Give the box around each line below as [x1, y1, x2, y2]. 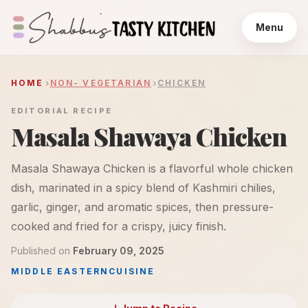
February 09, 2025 [73, 245, 164, 256]
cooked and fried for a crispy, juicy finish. [11, 219, 226, 233]
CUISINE [109, 266, 155, 276]
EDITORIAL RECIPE [11, 106, 113, 115]
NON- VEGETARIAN [49, 78, 152, 88]
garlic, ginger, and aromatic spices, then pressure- [11, 200, 274, 214]
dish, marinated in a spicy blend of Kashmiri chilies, [11, 181, 276, 195]
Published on [11, 245, 70, 256]
